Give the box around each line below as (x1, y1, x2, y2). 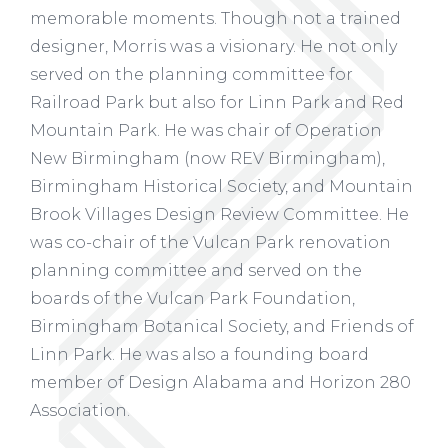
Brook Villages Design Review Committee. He (30, 205, 409, 225)
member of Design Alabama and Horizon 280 (30, 373, 411, 393)
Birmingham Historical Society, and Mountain (30, 177, 413, 197)
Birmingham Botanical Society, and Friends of (30, 317, 414, 337)
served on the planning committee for (30, 65, 353, 85)
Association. (30, 401, 130, 421)
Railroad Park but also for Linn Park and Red (30, 93, 404, 113)
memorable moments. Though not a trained (30, 9, 401, 29)
